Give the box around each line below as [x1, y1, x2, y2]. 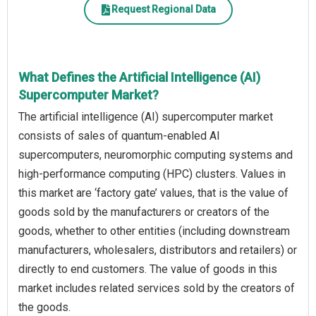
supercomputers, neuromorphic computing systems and [18, 147, 293, 162]
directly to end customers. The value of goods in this [18, 262, 277, 276]
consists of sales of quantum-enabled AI [18, 128, 220, 142]
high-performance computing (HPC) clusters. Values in [18, 166, 286, 181]
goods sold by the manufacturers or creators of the [18, 205, 269, 219]
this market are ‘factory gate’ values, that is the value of [18, 186, 288, 200]
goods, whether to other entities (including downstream [18, 224, 290, 238]
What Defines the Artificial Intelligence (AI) [18, 69, 260, 85]
